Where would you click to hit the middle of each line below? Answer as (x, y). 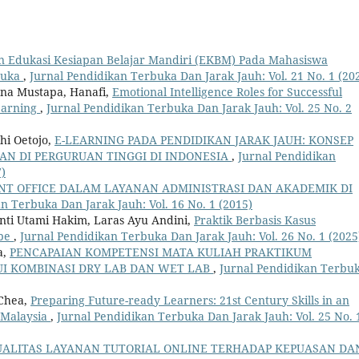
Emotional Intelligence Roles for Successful (227, 92)
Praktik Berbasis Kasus (255, 220)
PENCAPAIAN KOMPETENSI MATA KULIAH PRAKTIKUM (161, 252)
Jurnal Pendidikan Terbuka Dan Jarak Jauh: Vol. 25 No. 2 (199, 108)
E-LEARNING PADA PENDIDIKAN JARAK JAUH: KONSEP (204, 140)
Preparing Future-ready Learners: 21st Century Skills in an (190, 301)
